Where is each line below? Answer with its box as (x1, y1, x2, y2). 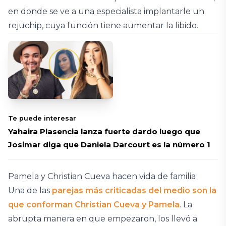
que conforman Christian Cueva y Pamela (8, 199, 180, 209)
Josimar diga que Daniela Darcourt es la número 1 (8, 139, 210, 149)
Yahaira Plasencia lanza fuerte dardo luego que (8, 126, 200, 136)
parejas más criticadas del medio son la (52, 185, 216, 195)
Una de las (8, 185, 52, 195)
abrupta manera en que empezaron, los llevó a (8, 213, 197, 223)
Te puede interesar (8, 114, 76, 122)
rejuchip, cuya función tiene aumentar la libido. (8, 21, 198, 30)
